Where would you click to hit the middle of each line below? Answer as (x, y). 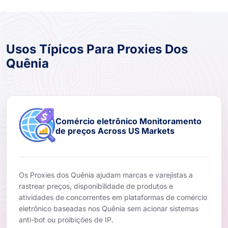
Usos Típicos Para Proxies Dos (97, 49)
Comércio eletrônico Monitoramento (129, 121)
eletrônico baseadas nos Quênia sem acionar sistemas (109, 208)
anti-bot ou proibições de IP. (66, 219)
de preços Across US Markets (115, 131)
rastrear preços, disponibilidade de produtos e (96, 186)
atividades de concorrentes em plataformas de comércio (113, 197)
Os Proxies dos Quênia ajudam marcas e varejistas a (106, 175)
